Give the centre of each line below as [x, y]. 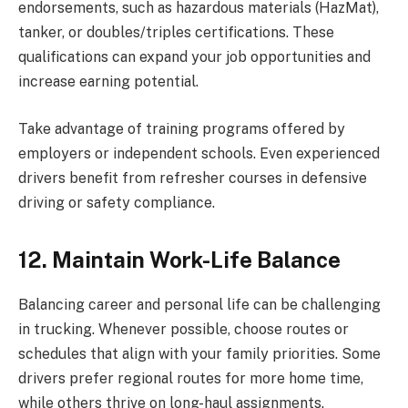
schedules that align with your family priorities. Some [199, 353]
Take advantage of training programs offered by [182, 128]
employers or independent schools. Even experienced [199, 153]
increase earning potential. [108, 82]
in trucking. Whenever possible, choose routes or [184, 329]
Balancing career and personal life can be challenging [199, 304]
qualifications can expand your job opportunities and [194, 57]
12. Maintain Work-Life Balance [179, 259]
